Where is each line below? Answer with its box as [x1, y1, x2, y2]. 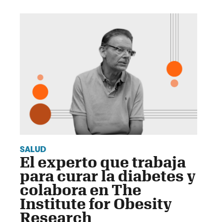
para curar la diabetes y [20, 167, 196, 185]
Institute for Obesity [20, 195, 172, 213]
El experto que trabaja [20, 153, 186, 171]
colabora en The [20, 181, 141, 199]
